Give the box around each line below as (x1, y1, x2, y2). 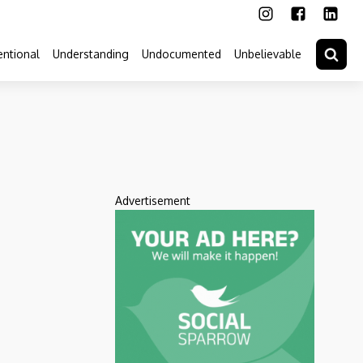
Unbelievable (234, 46, 301, 61)
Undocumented (142, 46, 221, 61)
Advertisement (115, 194, 190, 207)
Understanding (53, 46, 129, 61)
